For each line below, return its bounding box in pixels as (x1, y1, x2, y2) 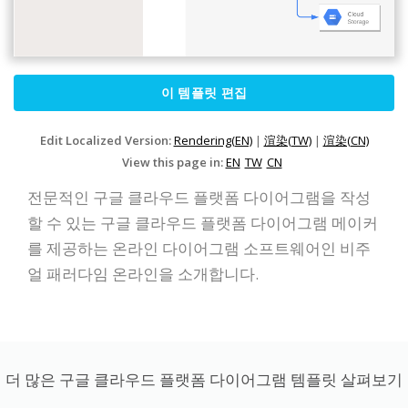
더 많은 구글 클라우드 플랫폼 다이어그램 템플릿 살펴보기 (5, 368, 403, 390)
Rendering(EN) (173, 131, 252, 148)
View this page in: (121, 153, 226, 170)
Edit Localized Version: (39, 131, 174, 148)
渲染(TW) (263, 131, 311, 148)
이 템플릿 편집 (160, 83, 248, 101)
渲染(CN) (322, 131, 369, 148)
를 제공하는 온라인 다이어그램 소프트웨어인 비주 (27, 237, 371, 259)
